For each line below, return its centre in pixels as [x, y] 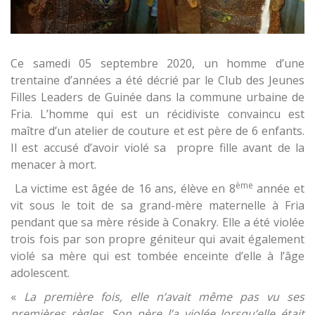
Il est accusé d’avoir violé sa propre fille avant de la [157, 147]
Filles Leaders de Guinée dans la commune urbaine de [157, 97]
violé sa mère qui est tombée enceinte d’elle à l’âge [157, 256]
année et [279, 188]
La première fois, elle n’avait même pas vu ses [164, 296]
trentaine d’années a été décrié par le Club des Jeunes [157, 80]
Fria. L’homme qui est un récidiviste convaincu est [157, 114]
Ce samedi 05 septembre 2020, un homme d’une [157, 63]
